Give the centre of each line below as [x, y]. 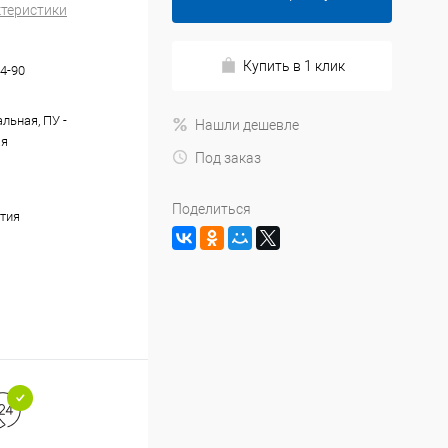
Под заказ [228, 158]
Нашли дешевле [247, 125]
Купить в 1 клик [293, 66]
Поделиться [211, 209]
